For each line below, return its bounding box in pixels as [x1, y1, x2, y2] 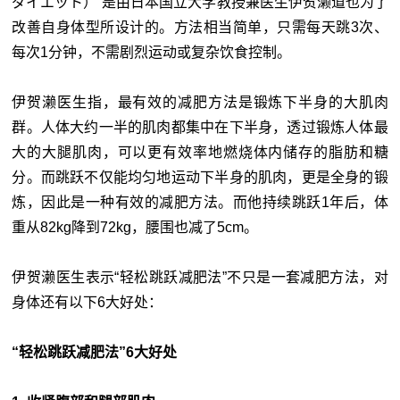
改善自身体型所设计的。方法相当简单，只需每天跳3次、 [12, 19, 388, 35]
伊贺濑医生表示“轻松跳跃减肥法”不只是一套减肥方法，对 [12, 269, 388, 285]
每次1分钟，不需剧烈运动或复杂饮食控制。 [12, 44, 292, 60]
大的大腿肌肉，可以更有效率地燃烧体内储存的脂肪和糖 [12, 144, 388, 160]
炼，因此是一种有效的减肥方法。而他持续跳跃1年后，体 [12, 194, 388, 210]
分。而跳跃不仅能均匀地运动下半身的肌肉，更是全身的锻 [12, 169, 388, 185]
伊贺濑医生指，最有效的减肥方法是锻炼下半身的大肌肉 [12, 94, 388, 110]
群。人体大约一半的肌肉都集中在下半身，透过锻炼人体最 [12, 119, 388, 135]
